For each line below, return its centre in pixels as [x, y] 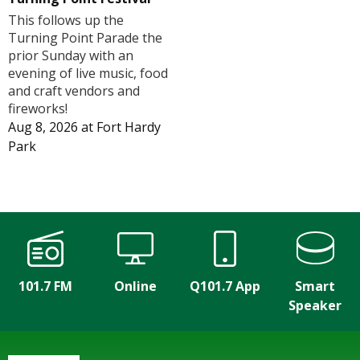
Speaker [315, 306]
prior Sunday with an [71, 56]
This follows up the [66, 20]
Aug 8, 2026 [43, 127]
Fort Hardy [129, 127]
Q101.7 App [225, 286]
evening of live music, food [88, 74]
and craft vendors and [74, 91]
